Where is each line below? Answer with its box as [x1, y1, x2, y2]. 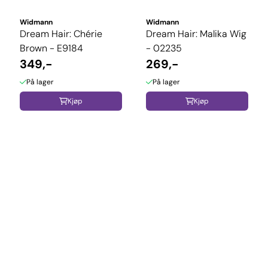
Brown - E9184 [20, 42, 83, 54]
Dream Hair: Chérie [20, 28, 102, 40]
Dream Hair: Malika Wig [146, 28, 246, 40]
